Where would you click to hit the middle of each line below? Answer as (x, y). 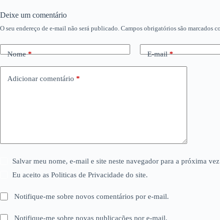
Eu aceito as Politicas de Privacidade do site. (80, 175)
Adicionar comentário (41, 78)
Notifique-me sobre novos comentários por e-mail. (92, 196)
